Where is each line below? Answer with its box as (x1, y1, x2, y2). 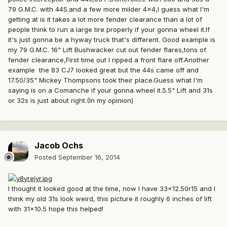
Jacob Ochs (34, 140, 83, 151)
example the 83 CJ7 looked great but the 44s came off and (8, 66, 199, 74)
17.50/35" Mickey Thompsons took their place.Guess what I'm (8, 76, 203, 85)
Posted (34, 153, 58, 162)
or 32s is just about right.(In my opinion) (8, 96, 133, 105)
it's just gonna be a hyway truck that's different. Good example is (8, 35, 215, 44)
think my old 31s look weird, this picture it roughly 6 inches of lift (8, 194, 212, 203)
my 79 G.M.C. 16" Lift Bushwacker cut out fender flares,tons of (8, 46, 206, 54)
